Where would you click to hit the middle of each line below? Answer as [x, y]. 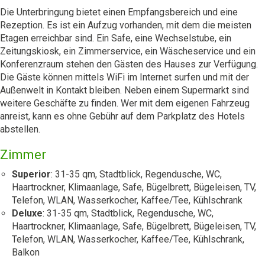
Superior [31, 174]
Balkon [26, 252]
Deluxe [27, 213]
